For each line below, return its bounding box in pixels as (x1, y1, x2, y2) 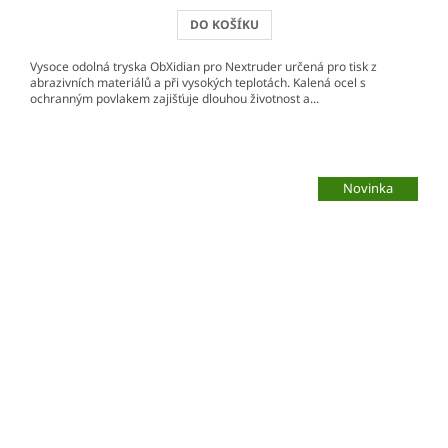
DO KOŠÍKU (189, 15, 259, 33)
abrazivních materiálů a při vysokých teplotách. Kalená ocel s (30, 73, 366, 91)
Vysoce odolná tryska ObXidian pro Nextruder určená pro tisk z (30, 57, 377, 75)
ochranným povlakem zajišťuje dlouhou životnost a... (30, 89, 319, 107)
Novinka (343, 179, 393, 198)
